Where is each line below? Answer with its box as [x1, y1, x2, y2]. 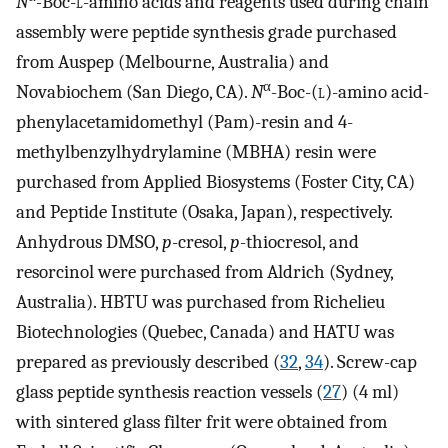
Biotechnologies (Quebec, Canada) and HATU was [16, 320, 394, 343]
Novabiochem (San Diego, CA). [16, 80, 251, 103]
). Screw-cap [323, 350, 417, 373]
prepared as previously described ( [16, 350, 280, 373]
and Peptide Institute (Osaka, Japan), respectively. [16, 200, 392, 223]
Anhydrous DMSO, [16, 230, 162, 253]
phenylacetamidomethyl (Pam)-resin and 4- [16, 110, 353, 133]
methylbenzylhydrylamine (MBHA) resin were [16, 140, 376, 163]
